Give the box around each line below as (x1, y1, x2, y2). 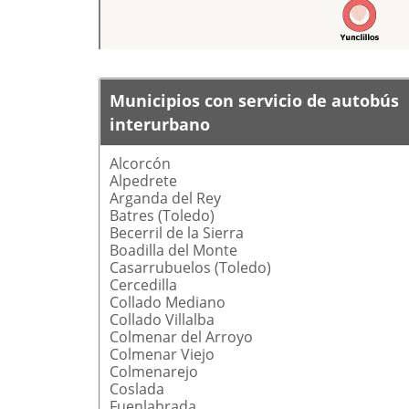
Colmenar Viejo (109, 343, 215, 364)
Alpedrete (109, 170, 177, 191)
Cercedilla (109, 274, 177, 295)
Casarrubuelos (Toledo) (109, 257, 271, 278)
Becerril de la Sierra (109, 222, 244, 243)
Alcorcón (109, 152, 171, 173)
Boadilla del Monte (109, 239, 237, 260)
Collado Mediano (109, 291, 225, 312)
